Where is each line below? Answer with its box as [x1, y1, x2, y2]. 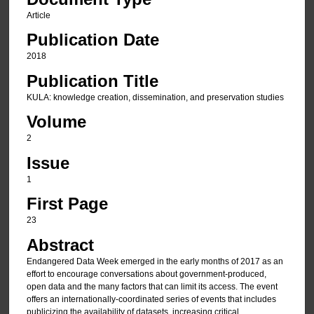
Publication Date [26, 30, 159, 50]
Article [26, 11, 50, 21]
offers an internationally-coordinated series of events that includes [26, 294, 276, 304]
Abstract [26, 235, 94, 254]
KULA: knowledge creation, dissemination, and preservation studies [26, 92, 284, 102]
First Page [26, 194, 108, 214]
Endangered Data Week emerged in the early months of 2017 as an [26, 256, 283, 266]
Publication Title [26, 71, 158, 90]
